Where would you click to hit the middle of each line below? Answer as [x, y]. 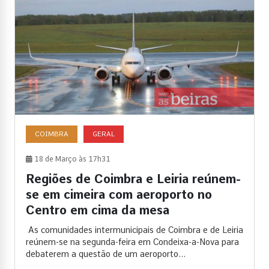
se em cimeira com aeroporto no [119, 195]
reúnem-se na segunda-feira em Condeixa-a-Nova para [132, 242]
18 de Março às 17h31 [71, 159]
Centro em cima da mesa [98, 210]
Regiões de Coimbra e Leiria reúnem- [133, 179]
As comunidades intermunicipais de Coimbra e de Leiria [134, 230]
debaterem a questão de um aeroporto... [106, 254]
